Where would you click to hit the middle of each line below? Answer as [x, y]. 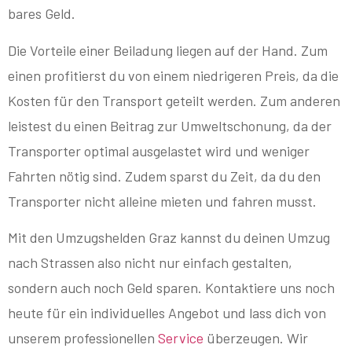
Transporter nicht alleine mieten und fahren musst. [162, 201]
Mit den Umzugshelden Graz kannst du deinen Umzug [169, 238]
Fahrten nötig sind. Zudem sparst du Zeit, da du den [164, 176]
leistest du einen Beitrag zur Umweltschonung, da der [170, 125]
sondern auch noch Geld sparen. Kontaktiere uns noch [171, 288]
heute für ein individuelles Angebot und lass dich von [167, 313]
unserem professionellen [83, 338]
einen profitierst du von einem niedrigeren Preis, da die [173, 75]
